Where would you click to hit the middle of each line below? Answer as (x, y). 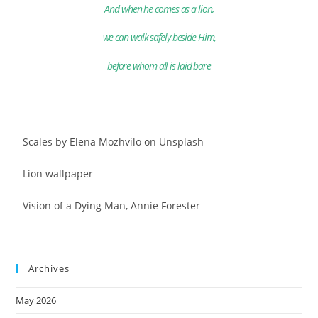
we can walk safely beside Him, (159, 37)
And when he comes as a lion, (159, 9)
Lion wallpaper (58, 174)
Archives (49, 268)
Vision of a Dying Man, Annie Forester (112, 205)
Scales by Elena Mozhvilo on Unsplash (114, 142)
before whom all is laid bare (159, 66)
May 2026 (36, 300)
